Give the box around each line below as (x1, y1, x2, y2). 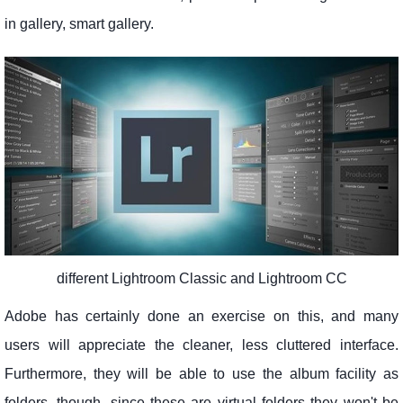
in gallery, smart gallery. (4, 15, 154, 31)
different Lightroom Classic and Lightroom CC (56, 271, 347, 287)
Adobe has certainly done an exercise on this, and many (4, 309, 399, 325)
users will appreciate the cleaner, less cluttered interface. (4, 337, 399, 354)
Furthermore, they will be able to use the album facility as (4, 366, 399, 382)
